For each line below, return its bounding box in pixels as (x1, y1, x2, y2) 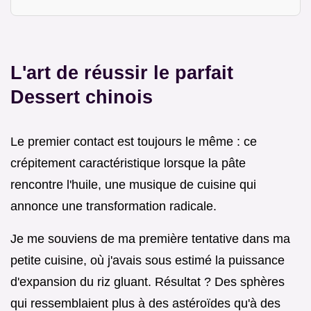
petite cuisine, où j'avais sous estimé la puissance (10, 253, 285, 267)
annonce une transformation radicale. (10, 199, 217, 213)
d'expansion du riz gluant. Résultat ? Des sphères (10, 274, 285, 289)
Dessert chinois (10, 85, 153, 108)
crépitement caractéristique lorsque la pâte (10, 155, 246, 170)
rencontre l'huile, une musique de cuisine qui (10, 177, 256, 192)
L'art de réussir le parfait (10, 61, 233, 83)
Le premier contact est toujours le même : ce (10, 134, 257, 149)
